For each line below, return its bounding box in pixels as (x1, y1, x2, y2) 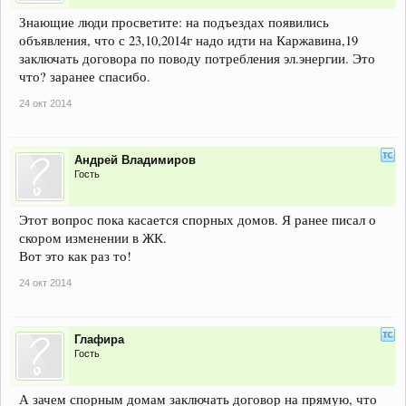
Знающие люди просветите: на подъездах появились (19, 14, 329, 31)
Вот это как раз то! (19, 247, 131, 265)
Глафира (74, 333, 124, 346)
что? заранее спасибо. (19, 68, 150, 85)
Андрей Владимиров (74, 153, 196, 167)
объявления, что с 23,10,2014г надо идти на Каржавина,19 (19, 32, 358, 49)
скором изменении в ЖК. (19, 229, 167, 246)
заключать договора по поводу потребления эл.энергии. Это (19, 50, 375, 67)
